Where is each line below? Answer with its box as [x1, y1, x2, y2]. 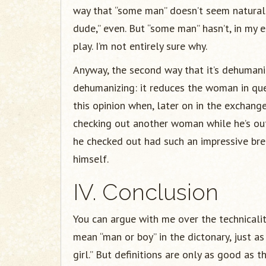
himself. [73, 152, 109, 166]
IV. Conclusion [73, 179, 218, 205]
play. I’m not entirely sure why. [73, 39, 207, 53]
